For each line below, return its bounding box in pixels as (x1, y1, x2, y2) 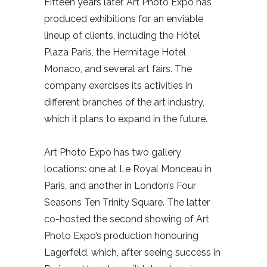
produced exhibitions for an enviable (44, 13, 203, 25)
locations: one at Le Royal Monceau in (44, 163, 212, 175)
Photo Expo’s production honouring (44, 230, 198, 242)
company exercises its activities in (44, 80, 193, 92)
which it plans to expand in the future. (44, 113, 207, 125)
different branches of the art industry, (44, 97, 204, 108)
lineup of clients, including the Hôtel (44, 30, 200, 42)
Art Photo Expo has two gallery (44, 147, 181, 159)
